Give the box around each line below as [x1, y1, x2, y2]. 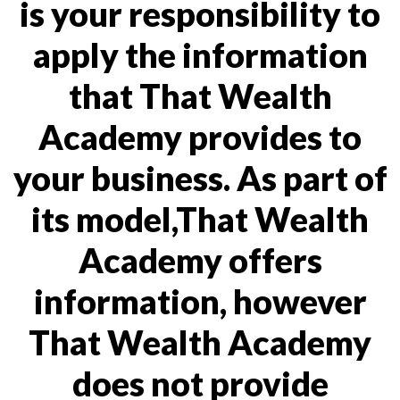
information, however [33, 280, 367, 321]
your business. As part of [12, 157, 387, 198]
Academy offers [78, 239, 322, 280]
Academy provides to [38, 116, 362, 157]
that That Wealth [68, 75, 332, 116]
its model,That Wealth [31, 198, 369, 239]
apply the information [32, 34, 368, 75]
